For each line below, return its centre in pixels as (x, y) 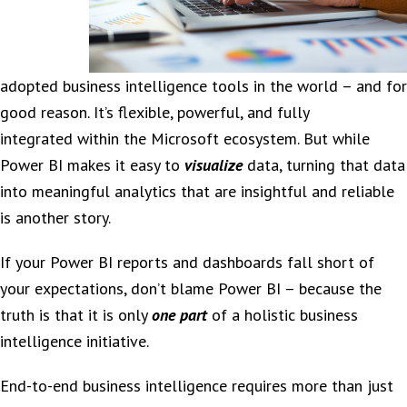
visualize (216, 165)
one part (182, 315)
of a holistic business (285, 315)
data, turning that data (326, 165)
